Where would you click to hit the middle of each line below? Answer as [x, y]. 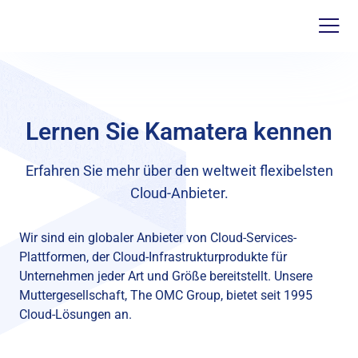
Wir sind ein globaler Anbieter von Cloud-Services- [158, 238]
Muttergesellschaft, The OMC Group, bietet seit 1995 [166, 295]
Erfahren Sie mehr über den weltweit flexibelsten [179, 171]
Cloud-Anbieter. [179, 193]
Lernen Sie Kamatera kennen [179, 131]
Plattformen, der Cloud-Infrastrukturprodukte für [153, 257]
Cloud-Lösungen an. [76, 314]
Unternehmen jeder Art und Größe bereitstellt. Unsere [166, 276]
